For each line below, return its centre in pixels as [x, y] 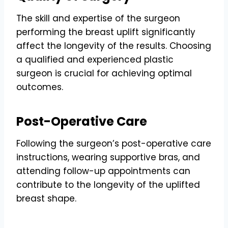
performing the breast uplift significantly [106, 32]
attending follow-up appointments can [103, 171]
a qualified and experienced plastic [95, 59]
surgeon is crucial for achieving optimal [104, 73]
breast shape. [46, 198]
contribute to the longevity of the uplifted [108, 184]
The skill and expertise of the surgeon [98, 18]
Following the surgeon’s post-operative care [114, 143]
